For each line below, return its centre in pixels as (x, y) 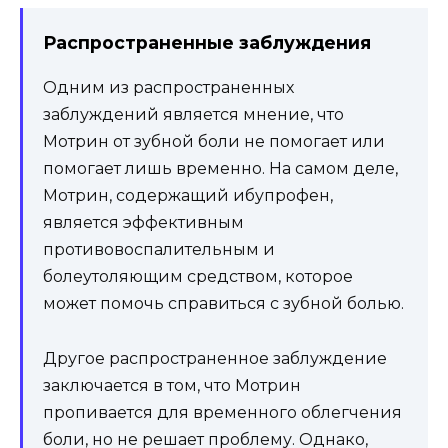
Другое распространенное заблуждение (215, 358)
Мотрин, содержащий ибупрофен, (188, 196)
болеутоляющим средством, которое (198, 277)
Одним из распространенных (168, 88)
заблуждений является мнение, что (193, 115)
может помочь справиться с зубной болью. (223, 304)
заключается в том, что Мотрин (172, 385)
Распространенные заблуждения (207, 42)
